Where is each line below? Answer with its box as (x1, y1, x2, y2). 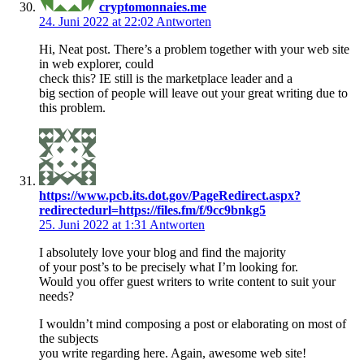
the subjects (39, 331, 98, 345)
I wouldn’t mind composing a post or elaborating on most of (39, 316, 346, 331)
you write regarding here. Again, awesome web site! (39, 345, 306, 360)
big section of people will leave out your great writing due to (39, 85, 348, 100)
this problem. (39, 100, 106, 115)
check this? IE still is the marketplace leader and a (39, 71, 292, 85)
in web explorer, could (39, 56, 154, 71)
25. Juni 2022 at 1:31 (39, 217, 149, 232)
